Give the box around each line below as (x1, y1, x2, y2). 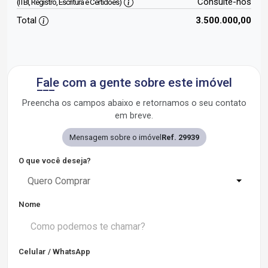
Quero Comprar (28, 175, 90, 187)
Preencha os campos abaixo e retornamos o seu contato (22, 98, 246, 108)
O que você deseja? (19, 156, 91, 165)
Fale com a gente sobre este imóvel (36, 75, 232, 90)
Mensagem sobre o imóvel (69, 133, 162, 142)
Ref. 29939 (161, 133, 199, 142)
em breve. (115, 111, 153, 121)
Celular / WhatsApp (19, 247, 90, 256)
